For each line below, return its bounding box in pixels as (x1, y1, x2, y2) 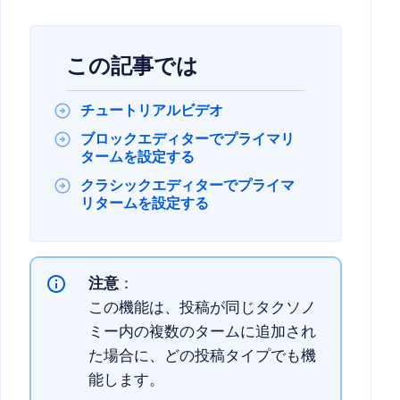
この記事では (66, 56, 198, 78)
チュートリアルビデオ (80, 104, 223, 118)
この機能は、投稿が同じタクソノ (88, 301, 316, 316)
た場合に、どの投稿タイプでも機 (88, 349, 316, 364)
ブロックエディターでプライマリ (80, 132, 295, 146)
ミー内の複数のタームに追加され (88, 325, 316, 340)
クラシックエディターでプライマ (80, 179, 295, 193)
